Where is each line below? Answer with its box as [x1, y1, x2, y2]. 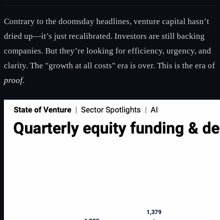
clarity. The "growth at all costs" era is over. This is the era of [4, 60, 215, 70]
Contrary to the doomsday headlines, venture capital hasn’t [4, 16, 209, 26]
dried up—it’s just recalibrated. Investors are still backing [4, 31, 205, 41]
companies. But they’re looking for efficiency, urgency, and [4, 46, 211, 55]
